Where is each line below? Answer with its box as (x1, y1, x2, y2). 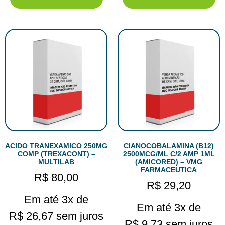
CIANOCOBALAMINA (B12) (124, 142, 214, 150)
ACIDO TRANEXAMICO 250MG (5, 142, 107, 150)
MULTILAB (38, 158, 74, 166)
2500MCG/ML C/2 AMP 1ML (123, 150, 215, 158)
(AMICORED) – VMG (135, 158, 202, 166)
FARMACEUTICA (141, 166, 197, 174)
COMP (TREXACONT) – (17, 150, 95, 158)
